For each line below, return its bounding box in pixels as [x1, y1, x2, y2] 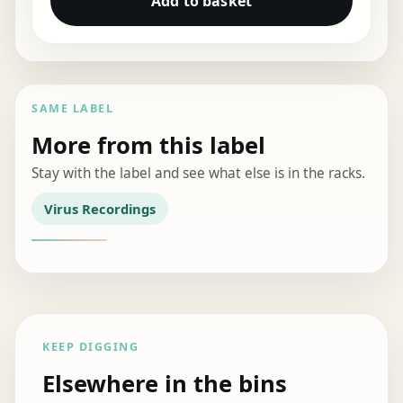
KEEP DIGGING [42, 338, 139, 354]
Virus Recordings [43, 200, 156, 219]
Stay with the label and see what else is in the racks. [31, 164, 366, 184]
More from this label [31, 130, 266, 162]
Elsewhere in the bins [42, 367, 288, 399]
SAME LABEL [31, 100, 114, 116]
